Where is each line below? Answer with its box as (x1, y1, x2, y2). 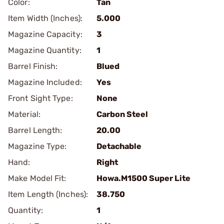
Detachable (96, 141, 141, 151)
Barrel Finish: (8, 61, 58, 71)
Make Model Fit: (8, 173, 66, 183)
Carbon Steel (96, 109, 148, 119)
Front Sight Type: (8, 93, 73, 103)
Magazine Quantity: (8, 45, 81, 55)
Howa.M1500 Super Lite (96, 173, 190, 183)
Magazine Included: (8, 77, 82, 87)
